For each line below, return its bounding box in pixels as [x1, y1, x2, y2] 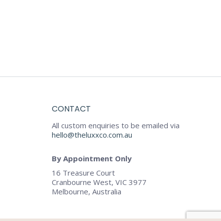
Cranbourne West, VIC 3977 [51, 177, 147, 187]
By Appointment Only [51, 153, 132, 164]
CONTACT [51, 103, 91, 115]
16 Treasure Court [51, 168, 115, 178]
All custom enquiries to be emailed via [51, 120, 180, 131]
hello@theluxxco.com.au [51, 130, 132, 140]
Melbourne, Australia [51, 186, 121, 197]
